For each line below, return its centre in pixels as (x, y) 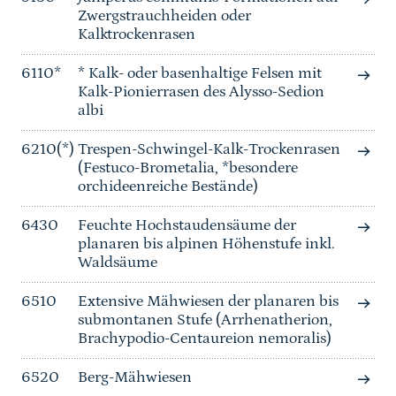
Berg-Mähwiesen (135, 378)
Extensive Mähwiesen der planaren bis (208, 302)
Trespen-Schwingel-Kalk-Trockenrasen (209, 150)
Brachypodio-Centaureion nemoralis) (205, 339)
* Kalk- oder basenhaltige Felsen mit (200, 74)
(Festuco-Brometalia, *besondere (188, 168)
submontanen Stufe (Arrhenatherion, (205, 320)
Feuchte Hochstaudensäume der (187, 226)
